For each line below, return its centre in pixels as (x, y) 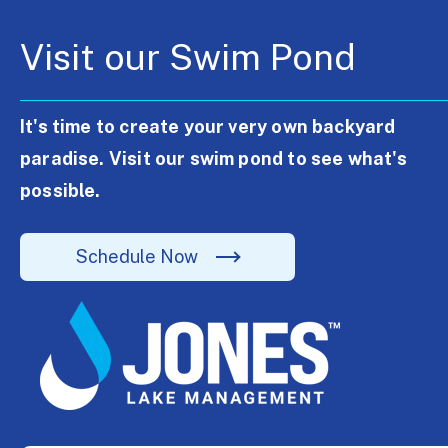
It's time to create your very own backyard (208, 127)
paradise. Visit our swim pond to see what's (213, 159)
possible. (60, 191)
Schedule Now (137, 256)
